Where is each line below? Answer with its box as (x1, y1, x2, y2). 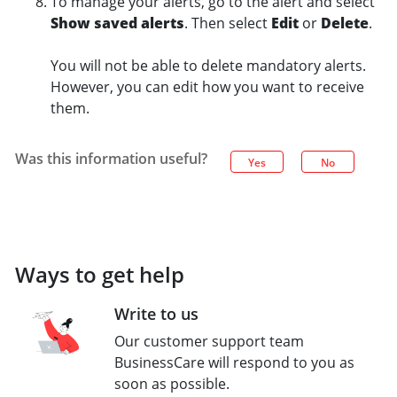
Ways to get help (15, 260, 184, 289)
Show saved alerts (51, 13, 184, 33)
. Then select (184, 13, 271, 33)
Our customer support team (114, 331, 304, 351)
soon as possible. (114, 374, 230, 393)
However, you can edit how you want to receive (51, 77, 364, 97)
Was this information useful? (15, 149, 207, 168)
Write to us (114, 303, 198, 324)
